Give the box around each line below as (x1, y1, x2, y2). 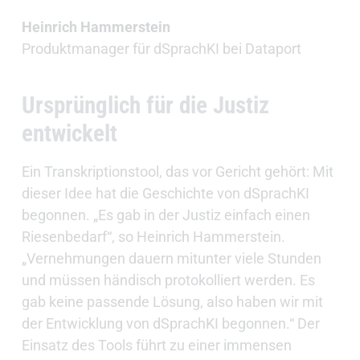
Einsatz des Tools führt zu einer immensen (21, 337, 292, 354)
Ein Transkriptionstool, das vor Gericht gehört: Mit (21, 163, 333, 181)
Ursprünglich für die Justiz (21, 92, 269, 120)
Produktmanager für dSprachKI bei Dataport (21, 40, 301, 58)
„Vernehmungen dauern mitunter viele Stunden (21, 250, 321, 268)
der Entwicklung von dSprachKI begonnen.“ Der (21, 315, 320, 333)
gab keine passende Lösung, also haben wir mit (21, 293, 323, 311)
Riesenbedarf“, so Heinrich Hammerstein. (21, 228, 285, 246)
